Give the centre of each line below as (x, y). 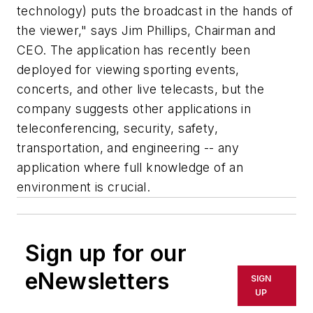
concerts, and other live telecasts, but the (141, 89)
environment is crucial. (84, 187)
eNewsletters (97, 282)
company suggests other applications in (134, 109)
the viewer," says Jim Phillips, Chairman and (146, 31)
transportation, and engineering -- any (128, 148)
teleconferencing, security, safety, (117, 129)
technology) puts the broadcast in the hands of (155, 11)
